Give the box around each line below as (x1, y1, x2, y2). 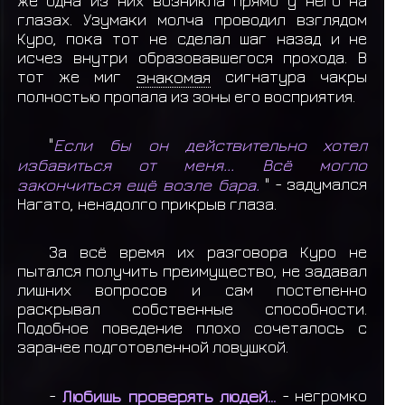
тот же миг (16, 66, 137, 86)
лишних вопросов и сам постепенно (16, 280, 368, 300)
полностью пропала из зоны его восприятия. (16, 86, 355, 106)
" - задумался (265, 174, 368, 193)
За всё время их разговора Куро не (49, 242, 368, 262)
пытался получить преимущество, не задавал (16, 261, 368, 281)
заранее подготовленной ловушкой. (16, 337, 288, 357)
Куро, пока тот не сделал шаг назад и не (16, 28, 368, 48)
